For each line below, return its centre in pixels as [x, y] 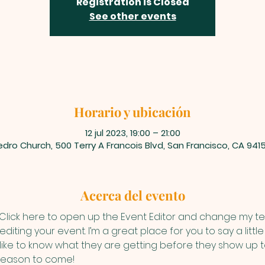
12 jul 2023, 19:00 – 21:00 [132, 132]
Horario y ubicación [132, 112]
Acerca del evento [132, 195]
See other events [132, 16]
